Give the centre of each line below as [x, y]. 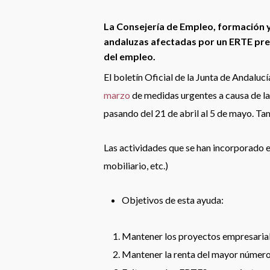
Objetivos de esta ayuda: [173, 200]
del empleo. [130, 56]
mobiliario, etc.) [136, 165]
